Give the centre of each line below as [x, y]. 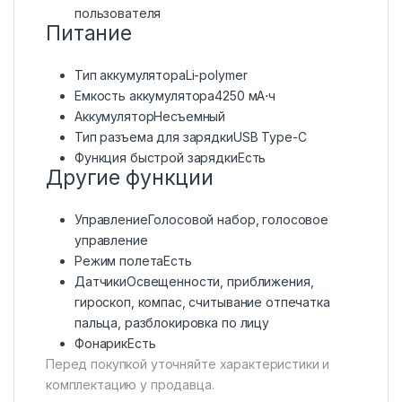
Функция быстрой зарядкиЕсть [170, 158]
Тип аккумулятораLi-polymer [161, 75]
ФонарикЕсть [115, 344]
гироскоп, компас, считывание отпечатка [202, 302]
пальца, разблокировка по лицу [172, 323]
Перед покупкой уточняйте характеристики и [188, 364]
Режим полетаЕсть [133, 261]
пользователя [118, 13]
